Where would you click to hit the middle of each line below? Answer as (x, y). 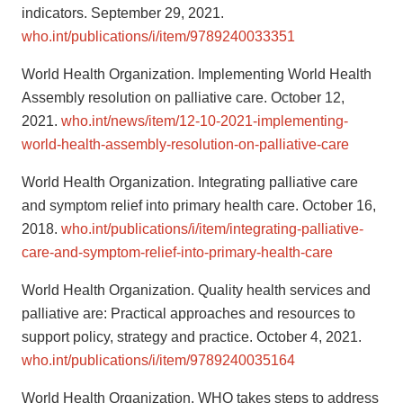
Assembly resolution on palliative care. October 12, (183, 98)
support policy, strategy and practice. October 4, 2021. (192, 337)
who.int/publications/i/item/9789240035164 (158, 361)
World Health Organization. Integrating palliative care (190, 183)
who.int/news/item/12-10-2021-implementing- (205, 121)
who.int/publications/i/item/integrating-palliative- (212, 229)
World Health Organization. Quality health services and (196, 291)
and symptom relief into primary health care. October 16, (199, 206)
